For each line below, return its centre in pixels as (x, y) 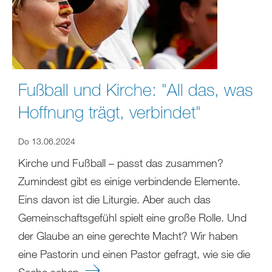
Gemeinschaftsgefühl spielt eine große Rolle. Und (132, 217)
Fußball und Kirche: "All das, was (135, 89)
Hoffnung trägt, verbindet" (110, 111)
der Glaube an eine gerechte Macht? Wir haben (128, 235)
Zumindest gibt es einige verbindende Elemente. (129, 181)
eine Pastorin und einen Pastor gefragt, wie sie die (134, 253)
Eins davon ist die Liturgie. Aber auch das (114, 199)
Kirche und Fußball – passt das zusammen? (121, 162)
